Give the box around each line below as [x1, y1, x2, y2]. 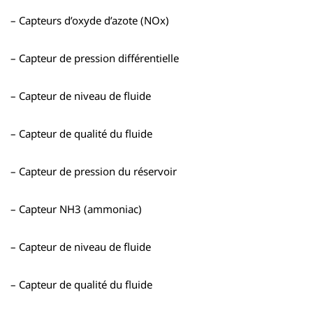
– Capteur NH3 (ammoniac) [10, 201, 142, 216]
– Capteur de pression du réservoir [10, 163, 177, 178]
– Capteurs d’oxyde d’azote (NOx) [10, 13, 169, 27]
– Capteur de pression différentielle [10, 50, 179, 65]
